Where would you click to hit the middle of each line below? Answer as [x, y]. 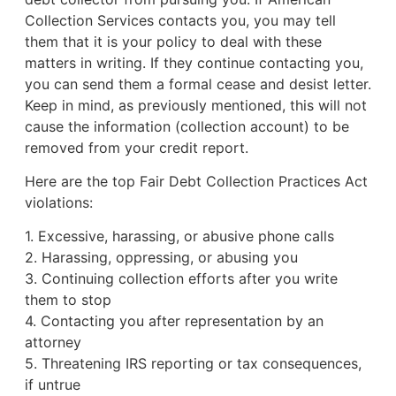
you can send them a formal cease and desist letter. [198, 84]
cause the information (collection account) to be [187, 126]
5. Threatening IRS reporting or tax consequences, [193, 364]
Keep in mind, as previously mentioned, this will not [195, 105]
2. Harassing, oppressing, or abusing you [161, 258]
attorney [53, 343]
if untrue [52, 385]
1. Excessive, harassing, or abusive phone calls [179, 236]
